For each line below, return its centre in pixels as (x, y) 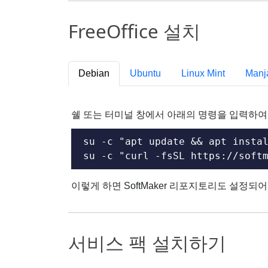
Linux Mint (203, 73)
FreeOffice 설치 (134, 31)
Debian (94, 73)
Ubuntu (145, 73)
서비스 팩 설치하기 (147, 243)
